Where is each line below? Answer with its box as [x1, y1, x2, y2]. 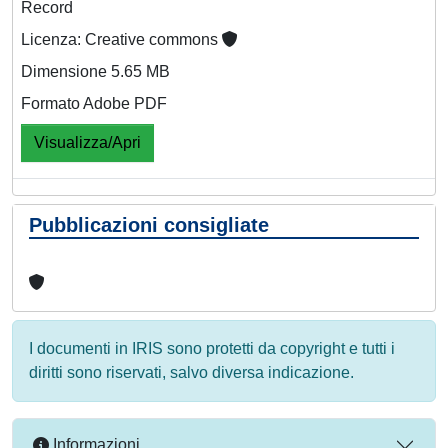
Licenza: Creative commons [21, 30, 222, 48]
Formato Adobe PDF [21, 94, 167, 112]
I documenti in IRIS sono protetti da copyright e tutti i [29, 339, 395, 357]
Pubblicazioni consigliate [29, 213, 269, 236]
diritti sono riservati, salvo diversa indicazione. [29, 363, 354, 381]
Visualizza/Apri [34, 133, 141, 151]
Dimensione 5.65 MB [21, 62, 170, 80]
